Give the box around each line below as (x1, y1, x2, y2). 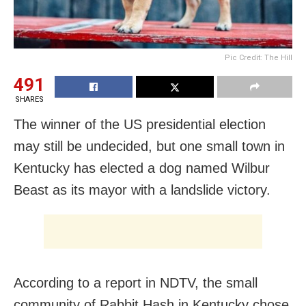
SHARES (14, 94, 44, 104)
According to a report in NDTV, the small (14, 275, 258, 290)
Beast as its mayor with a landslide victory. (14, 182, 270, 197)
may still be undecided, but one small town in (14, 138, 285, 154)
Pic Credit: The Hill (225, 53, 292, 62)
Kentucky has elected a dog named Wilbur (14, 160, 270, 176)
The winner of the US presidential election (14, 116, 266, 132)
